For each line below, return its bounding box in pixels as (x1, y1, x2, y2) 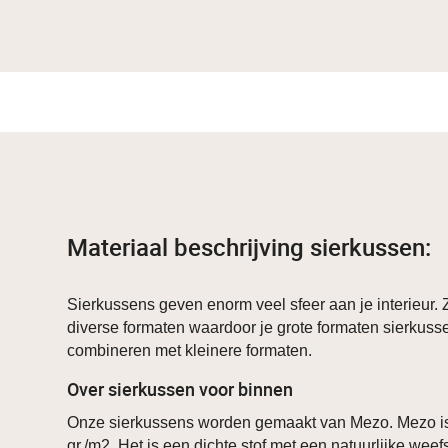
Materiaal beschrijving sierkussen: (67, 231, 432, 264)
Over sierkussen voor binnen (67, 377, 294, 402)
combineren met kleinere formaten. (67, 342, 313, 360)
